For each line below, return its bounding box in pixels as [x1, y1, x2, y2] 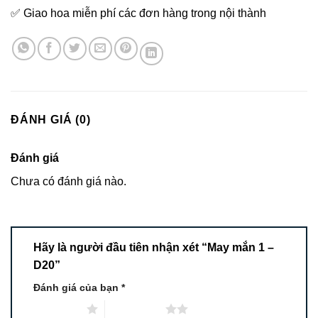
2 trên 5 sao [104, 302, 165, 314]
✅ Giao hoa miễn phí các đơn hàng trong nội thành [11, 7, 266, 20]
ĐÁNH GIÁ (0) [11, 114, 91, 126]
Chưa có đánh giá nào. [11, 175, 126, 188]
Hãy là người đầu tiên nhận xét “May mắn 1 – [33, 241, 274, 254]
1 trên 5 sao [26, 302, 87, 314]
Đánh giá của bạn [33, 282, 121, 294]
